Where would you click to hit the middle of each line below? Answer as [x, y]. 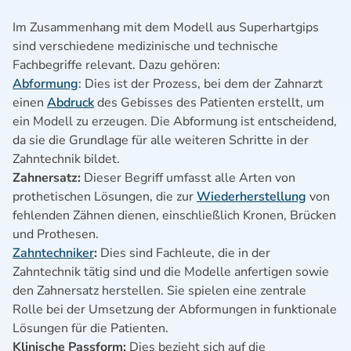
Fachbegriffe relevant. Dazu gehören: [116, 65]
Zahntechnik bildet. [66, 159]
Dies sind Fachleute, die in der [184, 253]
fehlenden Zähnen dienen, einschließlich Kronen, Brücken [174, 215]
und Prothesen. [56, 234]
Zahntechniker [53, 253]
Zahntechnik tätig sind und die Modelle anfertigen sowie [171, 272]
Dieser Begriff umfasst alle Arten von [190, 178]
